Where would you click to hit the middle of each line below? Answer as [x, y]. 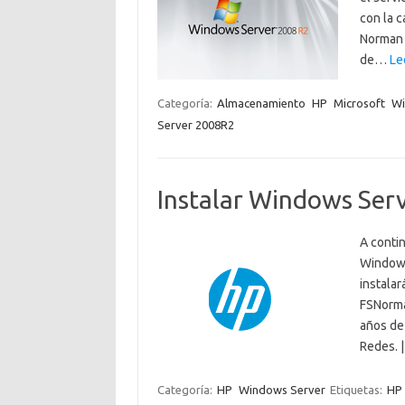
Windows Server [282, 390]
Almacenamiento [261, 103]
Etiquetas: [357, 390]
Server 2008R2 [195, 125]
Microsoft [359, 103]
